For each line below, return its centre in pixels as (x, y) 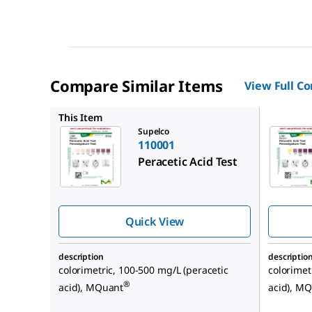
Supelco (154, 132)
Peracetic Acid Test (188, 162)
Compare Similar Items (136, 86)
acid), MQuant (91, 287)
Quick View (155, 222)
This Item (80, 118)
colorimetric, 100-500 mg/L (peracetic (143, 270)
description (81, 257)
